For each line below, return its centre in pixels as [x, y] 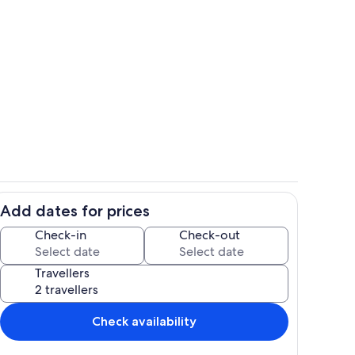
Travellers [62, 273]
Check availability [144, 321]
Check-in [61, 235]
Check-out [210, 235]
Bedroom [200, 83]
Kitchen [197, 218]
